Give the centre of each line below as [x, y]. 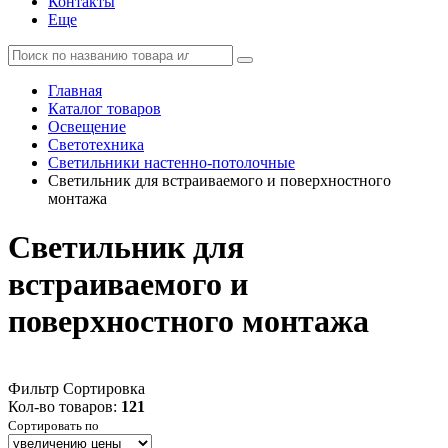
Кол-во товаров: [64, 406]
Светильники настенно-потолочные [171, 162]
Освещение [87, 126]
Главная [75, 90]
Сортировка [104, 388]
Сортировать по [53, 425]
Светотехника [96, 144]
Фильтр [33, 388]
